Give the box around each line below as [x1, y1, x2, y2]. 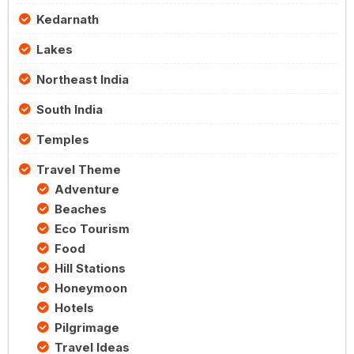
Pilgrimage [54, 320, 119, 336]
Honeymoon [54, 281, 127, 296]
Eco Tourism [54, 221, 130, 237]
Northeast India [36, 72, 129, 88]
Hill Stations [54, 261, 126, 277]
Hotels [54, 300, 94, 316]
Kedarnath [36, 12, 99, 28]
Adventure [54, 182, 119, 198]
